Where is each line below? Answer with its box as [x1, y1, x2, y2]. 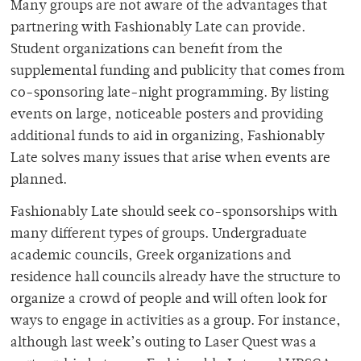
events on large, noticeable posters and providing [10, 108, 323, 123]
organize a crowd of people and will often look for [10, 293, 327, 308]
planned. [10, 173, 67, 189]
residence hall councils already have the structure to [10, 271, 341, 286]
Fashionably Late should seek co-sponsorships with [10, 205, 338, 221]
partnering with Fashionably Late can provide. [10, 21, 305, 36]
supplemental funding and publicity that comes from [10, 64, 345, 80]
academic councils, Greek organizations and [10, 249, 291, 264]
